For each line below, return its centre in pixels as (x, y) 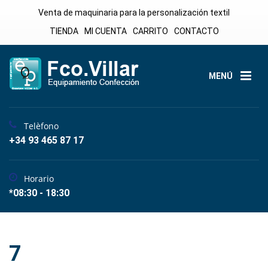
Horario (39, 179)
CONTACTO (196, 31)
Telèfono (41, 126)
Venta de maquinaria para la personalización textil (134, 13)
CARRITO (150, 31)
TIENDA (64, 31)
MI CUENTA (105, 31)
